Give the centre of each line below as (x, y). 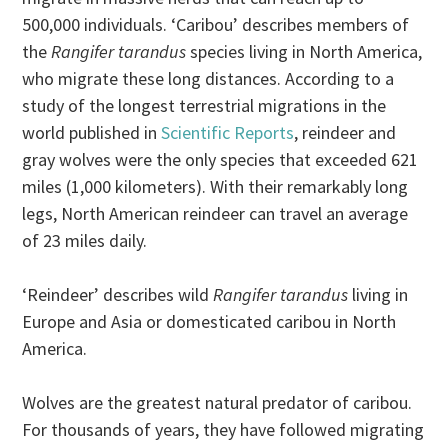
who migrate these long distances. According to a (208, 78)
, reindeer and (345, 132)
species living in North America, (304, 51)
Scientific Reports (228, 132)
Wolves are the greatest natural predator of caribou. (217, 402)
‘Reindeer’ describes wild (118, 294)
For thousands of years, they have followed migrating (223, 429)
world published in (92, 132)
